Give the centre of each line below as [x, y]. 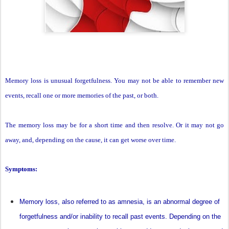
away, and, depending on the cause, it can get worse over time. [90, 140]
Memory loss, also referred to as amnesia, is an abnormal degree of [120, 202]
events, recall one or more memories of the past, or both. [82, 96]
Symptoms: [21, 169]
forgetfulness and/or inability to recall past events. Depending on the [120, 217]
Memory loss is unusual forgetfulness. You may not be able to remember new [114, 81]
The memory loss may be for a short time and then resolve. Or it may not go [114, 125]
